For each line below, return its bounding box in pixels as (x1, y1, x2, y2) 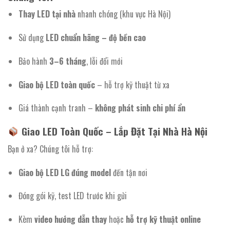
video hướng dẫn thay (34, 213, 107, 226)
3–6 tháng (49, 54, 86, 67)
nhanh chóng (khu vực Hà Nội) (75, 8, 170, 21)
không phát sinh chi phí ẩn (94, 102, 185, 114)
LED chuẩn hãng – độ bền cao (45, 31, 146, 44)
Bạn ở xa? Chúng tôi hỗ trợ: (8, 142, 93, 155)
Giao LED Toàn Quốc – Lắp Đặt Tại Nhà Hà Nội (18, 124, 207, 139)
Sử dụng (18, 31, 46, 44)
